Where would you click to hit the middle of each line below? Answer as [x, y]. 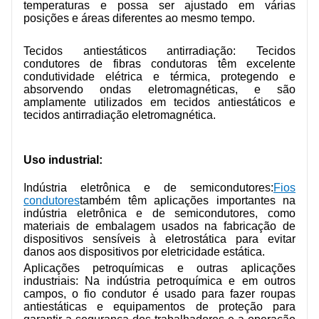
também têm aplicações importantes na [188, 200]
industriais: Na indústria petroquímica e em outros [159, 281]
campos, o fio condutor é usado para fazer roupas [159, 293]
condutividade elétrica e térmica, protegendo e [159, 77]
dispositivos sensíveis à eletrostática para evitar [159, 239]
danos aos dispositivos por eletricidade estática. [144, 251]
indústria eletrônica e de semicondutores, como [159, 213]
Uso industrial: [63, 159]
